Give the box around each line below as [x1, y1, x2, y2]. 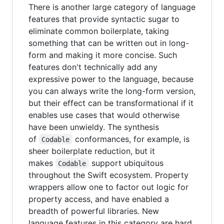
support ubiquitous [88, 157, 166, 168]
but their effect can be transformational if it [28, 97, 193, 108]
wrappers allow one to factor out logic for [28, 181, 188, 192]
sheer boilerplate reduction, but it [28, 145, 155, 156]
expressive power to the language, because [28, 73, 193, 84]
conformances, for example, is [72, 133, 192, 144]
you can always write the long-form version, [28, 85, 195, 96]
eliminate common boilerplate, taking [28, 25, 169, 36]
